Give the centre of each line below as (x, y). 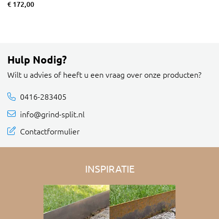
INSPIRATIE (109, 169)
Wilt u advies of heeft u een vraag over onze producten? (104, 75)
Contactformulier (50, 131)
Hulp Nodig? (37, 60)
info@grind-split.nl (52, 114)
